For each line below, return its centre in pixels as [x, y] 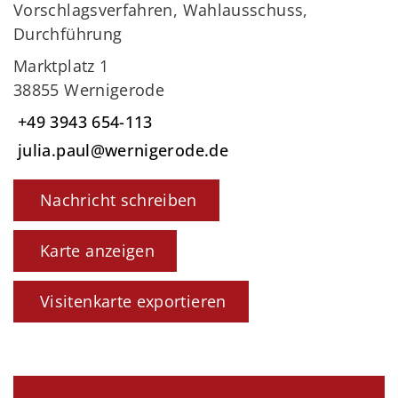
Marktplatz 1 [61, 66]
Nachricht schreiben [119, 199]
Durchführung [68, 34]
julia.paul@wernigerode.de [123, 150]
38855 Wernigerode [89, 90]
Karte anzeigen [98, 250]
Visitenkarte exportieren [133, 301]
